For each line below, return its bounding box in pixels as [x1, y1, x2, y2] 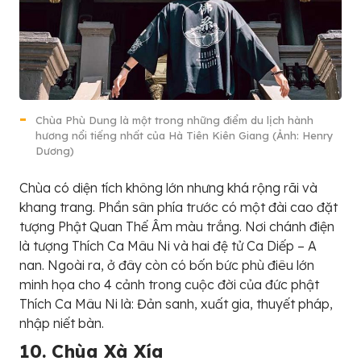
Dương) [35, 144, 74, 158]
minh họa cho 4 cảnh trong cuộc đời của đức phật [19, 276, 319, 293]
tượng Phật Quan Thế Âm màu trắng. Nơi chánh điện [19, 218, 334, 235]
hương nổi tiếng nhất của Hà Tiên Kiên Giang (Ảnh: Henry [35, 129, 334, 143]
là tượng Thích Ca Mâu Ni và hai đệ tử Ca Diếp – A [19, 238, 317, 255]
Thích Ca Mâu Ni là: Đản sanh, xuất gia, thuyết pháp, [19, 296, 333, 313]
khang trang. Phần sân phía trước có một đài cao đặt [19, 199, 338, 216]
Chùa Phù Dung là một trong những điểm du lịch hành [35, 114, 313, 127]
